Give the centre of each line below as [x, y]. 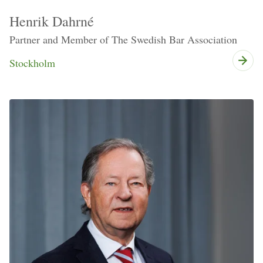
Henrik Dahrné [52, 21]
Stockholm [32, 63]
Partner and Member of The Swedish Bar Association [123, 40]
